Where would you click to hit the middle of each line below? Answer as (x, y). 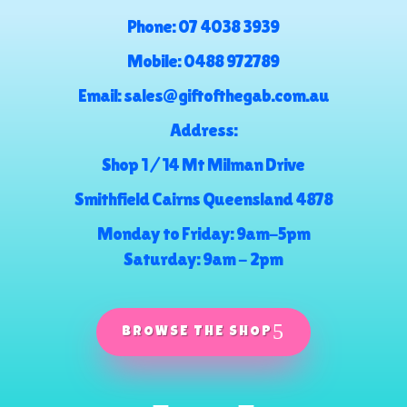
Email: (100, 95)
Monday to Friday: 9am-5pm (203, 233)
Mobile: (156, 60)
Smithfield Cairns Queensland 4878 (203, 199)
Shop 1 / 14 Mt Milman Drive (203, 164)
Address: (203, 129)
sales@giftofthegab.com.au (226, 95)
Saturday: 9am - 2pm (203, 258)
